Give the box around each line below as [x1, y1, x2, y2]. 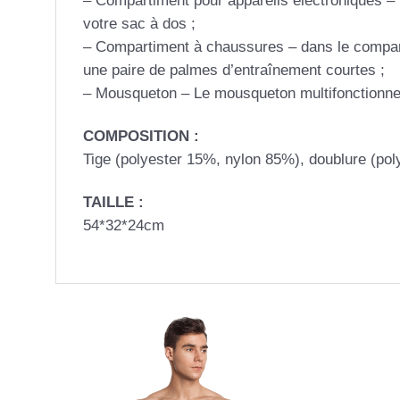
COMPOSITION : [83, 127, 199, 145]
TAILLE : [83, 193, 144, 211]
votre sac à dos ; [83, 14, 196, 32]
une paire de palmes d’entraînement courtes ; [83, 61, 385, 79]
